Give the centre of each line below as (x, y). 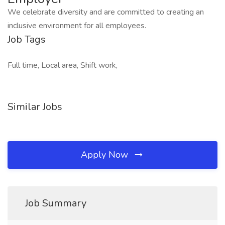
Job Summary (56, 203)
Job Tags (27, 39)
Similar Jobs (35, 107)
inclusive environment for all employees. (77, 26)
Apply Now (106, 155)
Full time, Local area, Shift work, (63, 65)
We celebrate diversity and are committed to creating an (106, 12)
